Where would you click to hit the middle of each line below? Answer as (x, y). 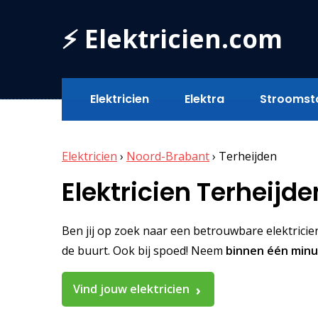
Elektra (204, 99)
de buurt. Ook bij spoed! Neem (144, 251)
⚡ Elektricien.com (172, 38)
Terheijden (248, 156)
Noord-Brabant (168, 156)
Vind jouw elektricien (131, 289)
